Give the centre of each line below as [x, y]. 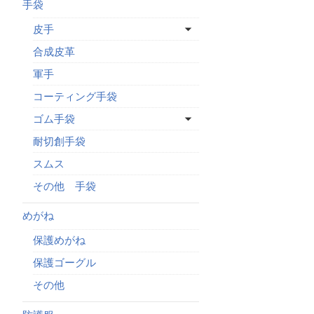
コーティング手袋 [75, 96]
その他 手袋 [64, 186]
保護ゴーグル [64, 262]
